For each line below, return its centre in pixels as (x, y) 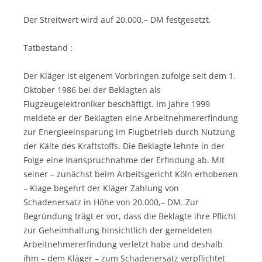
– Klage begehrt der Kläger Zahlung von (101, 188)
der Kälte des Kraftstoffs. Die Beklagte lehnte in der (124, 146)
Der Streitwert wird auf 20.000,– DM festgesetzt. (117, 19)
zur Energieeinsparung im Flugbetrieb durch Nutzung (129, 132)
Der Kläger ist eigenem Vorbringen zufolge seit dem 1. (130, 75)
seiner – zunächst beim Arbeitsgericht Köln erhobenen (131, 174)
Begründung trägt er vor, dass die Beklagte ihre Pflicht (130, 216)
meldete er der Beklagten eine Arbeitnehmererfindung (131, 118)
